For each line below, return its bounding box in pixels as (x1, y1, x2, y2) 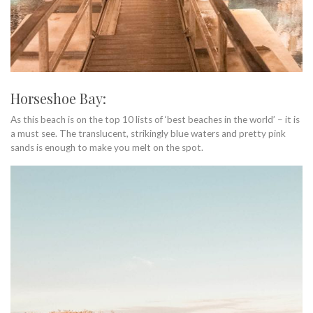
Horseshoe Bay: (10, 88, 106, 108)
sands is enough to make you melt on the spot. (10, 141, 203, 153)
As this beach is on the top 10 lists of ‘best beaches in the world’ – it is (10, 113, 300, 125)
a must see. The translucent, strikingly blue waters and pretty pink (10, 127, 286, 139)
